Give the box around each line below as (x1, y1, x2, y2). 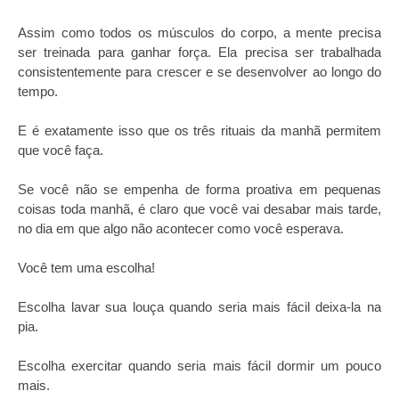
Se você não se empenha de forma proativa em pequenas (18, 182, 381, 197)
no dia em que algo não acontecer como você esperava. (18, 221, 344, 236)
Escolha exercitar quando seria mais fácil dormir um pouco (18, 358, 381, 373)
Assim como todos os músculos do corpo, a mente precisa (18, 25, 381, 40)
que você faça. (18, 142, 103, 158)
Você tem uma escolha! (18, 260, 155, 275)
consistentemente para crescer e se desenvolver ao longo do (18, 64, 381, 79)
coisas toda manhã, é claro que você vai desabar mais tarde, (18, 201, 381, 216)
